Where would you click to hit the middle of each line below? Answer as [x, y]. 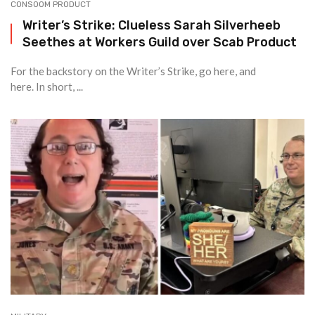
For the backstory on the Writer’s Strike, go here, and [133, 71]
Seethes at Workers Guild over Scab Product [160, 42]
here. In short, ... [47, 86]
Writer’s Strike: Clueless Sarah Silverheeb [152, 25]
